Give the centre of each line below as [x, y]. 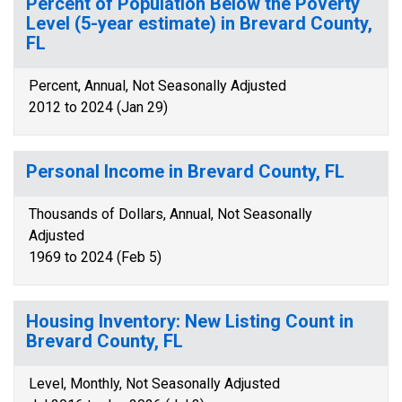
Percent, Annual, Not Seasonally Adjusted [157, 86]
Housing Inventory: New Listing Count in [190, 321]
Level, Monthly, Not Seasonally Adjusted [154, 384]
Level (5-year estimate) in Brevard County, [199, 23]
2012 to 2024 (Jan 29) [98, 107]
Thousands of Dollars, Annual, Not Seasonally [170, 214]
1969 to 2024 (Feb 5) [95, 257]
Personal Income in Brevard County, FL [185, 171]
